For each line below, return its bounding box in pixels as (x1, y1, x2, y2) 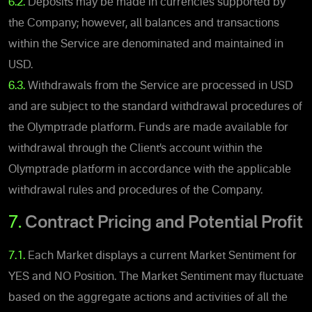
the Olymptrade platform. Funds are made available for (8, 122, 288, 134)
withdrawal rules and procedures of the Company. (8, 185, 263, 196)
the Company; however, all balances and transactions (8, 17, 279, 29)
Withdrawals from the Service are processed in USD (28, 80, 293, 92)
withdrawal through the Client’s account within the (8, 143, 263, 155)
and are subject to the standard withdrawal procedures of (8, 101, 302, 113)
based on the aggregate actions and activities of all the (8, 292, 288, 304)
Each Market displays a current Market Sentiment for (28, 250, 297, 262)
